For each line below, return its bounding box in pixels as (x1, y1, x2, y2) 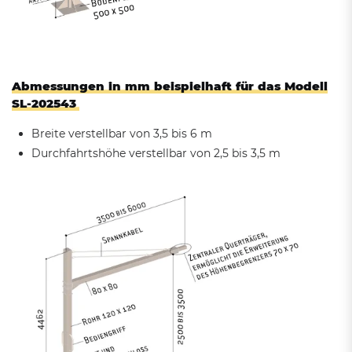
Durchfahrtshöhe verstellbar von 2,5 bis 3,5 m (31, 146, 280, 161)
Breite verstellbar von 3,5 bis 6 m (31, 126, 215, 141)
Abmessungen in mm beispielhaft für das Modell (12, 79, 328, 94)
